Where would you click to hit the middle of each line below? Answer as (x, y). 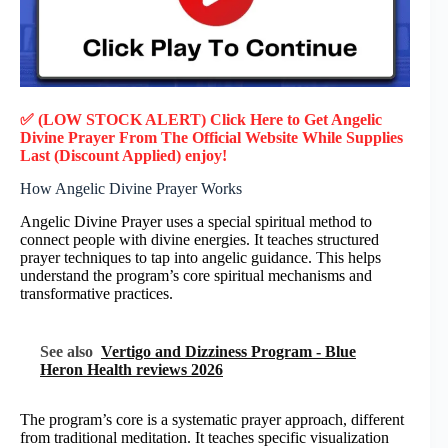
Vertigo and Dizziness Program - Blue (228, 351)
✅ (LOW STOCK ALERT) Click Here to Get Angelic (201, 119)
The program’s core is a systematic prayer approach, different (212, 419)
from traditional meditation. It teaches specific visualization (204, 437)
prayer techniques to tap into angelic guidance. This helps (200, 257)
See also (66, 351)
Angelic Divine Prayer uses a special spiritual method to (196, 221)
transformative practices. (96, 293)
